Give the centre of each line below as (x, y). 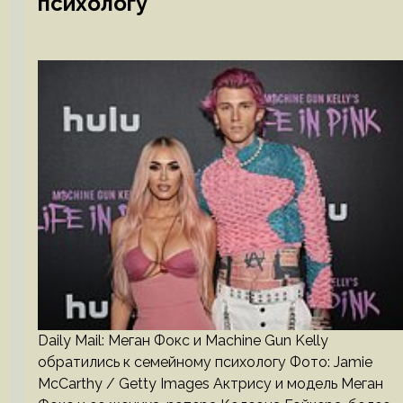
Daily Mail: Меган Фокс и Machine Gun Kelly (183, 340)
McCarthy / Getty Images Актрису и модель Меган (210, 384)
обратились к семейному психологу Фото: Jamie (205, 362)
